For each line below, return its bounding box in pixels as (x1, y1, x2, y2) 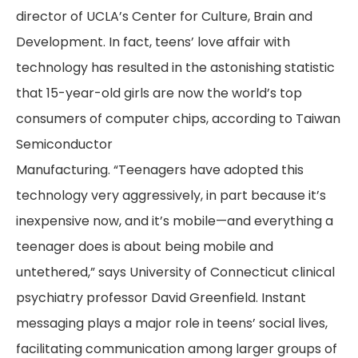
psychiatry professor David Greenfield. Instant (16, 288, 306, 307)
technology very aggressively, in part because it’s (16, 186, 326, 205)
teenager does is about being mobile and (16, 237, 273, 256)
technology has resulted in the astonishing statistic (16, 58, 335, 77)
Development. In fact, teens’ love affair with (16, 33, 290, 51)
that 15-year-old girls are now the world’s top (16, 84, 302, 102)
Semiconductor (16, 135, 113, 153)
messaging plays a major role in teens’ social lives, (16, 314, 328, 332)
